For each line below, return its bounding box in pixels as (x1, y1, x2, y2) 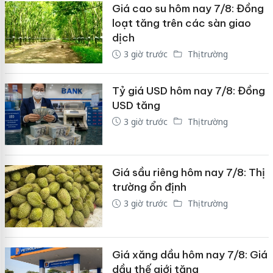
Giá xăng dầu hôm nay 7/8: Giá (112, 247, 268, 261)
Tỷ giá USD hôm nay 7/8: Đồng (112, 83, 265, 97)
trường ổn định (112, 180, 186, 194)
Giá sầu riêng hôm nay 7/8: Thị (112, 166, 265, 180)
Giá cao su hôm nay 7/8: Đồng (112, 2, 264, 16)
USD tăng (112, 98, 160, 112)
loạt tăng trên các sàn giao (112, 16, 251, 30)
